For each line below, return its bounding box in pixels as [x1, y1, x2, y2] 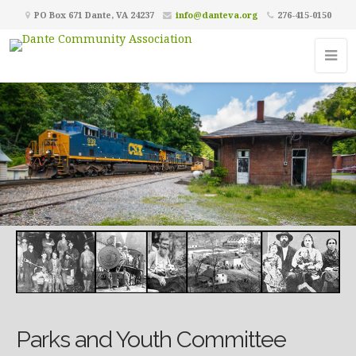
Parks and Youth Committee [16, 326, 286, 354]
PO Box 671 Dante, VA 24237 [31, 9, 154, 21]
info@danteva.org [175, 9, 258, 21]
